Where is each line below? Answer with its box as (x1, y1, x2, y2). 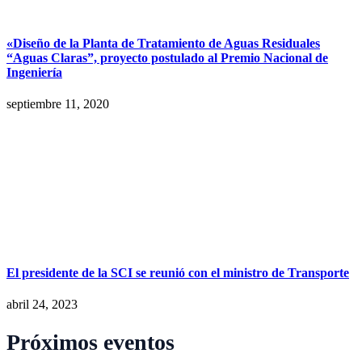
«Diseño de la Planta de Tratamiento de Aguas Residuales (6, 36, 320, 50)
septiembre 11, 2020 (6, 96, 109, 111)
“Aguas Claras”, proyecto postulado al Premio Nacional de (6, 50, 328, 65)
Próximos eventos (6, 329, 175, 355)
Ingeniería (6, 65, 62, 79)
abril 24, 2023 (6, 297, 78, 312)
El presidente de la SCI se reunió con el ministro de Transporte (6, 266, 349, 280)
